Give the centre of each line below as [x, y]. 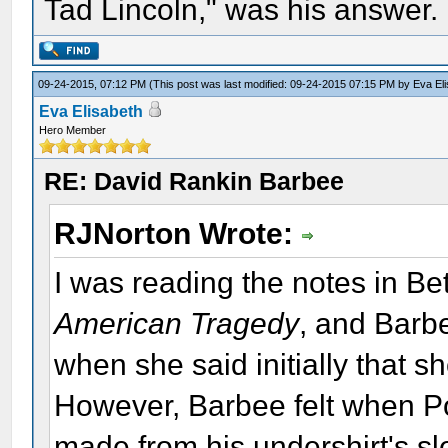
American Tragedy [177, 323]
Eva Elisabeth [91, 111]
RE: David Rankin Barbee [194, 181]
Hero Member [73, 130]
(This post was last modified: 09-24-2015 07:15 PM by [281, 84]
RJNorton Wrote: [178, 233]
